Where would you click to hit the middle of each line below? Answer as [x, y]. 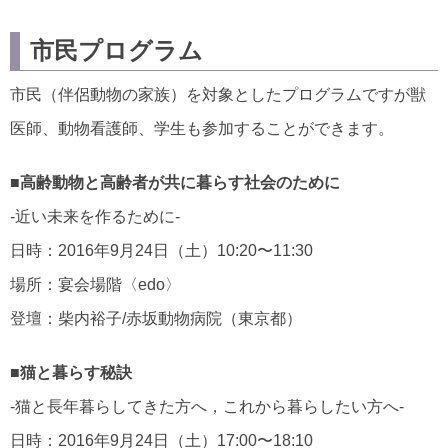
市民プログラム [116, 50]
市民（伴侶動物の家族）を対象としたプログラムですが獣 [218, 94]
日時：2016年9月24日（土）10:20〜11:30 [161, 250]
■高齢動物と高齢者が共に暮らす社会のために [175, 182]
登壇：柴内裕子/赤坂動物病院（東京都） [156, 318]
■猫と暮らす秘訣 [71, 372]
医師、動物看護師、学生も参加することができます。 [202, 128]
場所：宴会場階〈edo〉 [95, 284]
